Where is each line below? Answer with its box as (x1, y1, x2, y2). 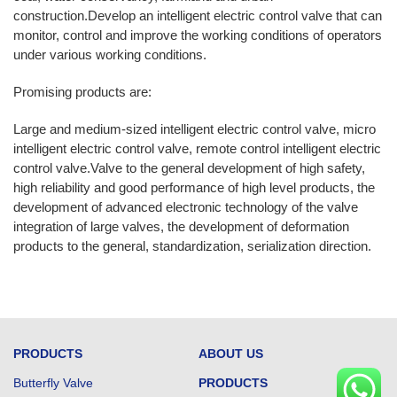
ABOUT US (198, 346, 263, 361)
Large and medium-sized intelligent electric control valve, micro (13, 121, 376, 136)
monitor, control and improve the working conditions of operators (13, 27, 382, 43)
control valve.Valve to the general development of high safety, (13, 160, 365, 175)
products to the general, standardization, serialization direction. (13, 237, 371, 253)
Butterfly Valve (13, 375, 93, 390)
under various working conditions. (13, 46, 206, 62)
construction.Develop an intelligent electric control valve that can (13, 7, 382, 23)
